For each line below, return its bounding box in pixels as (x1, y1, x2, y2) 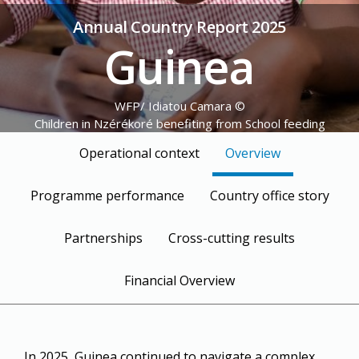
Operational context (79, 144, 200, 162)
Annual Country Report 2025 (73, 16, 286, 38)
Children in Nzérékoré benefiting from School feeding (34, 115, 325, 131)
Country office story (209, 187, 329, 204)
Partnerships (64, 229, 143, 247)
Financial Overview (124, 272, 235, 289)
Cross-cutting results (168, 229, 295, 247)
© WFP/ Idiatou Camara (231, 98, 245, 114)
